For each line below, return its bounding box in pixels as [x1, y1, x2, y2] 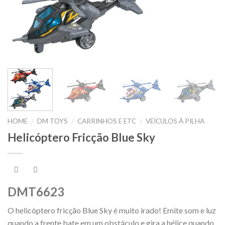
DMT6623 [8, 184, 64, 199]
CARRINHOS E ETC [77, 117, 137, 125]
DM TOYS [37, 117, 68, 125]
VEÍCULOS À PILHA [146, 117, 205, 125]
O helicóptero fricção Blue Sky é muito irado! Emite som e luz [8, 205, 216, 215]
